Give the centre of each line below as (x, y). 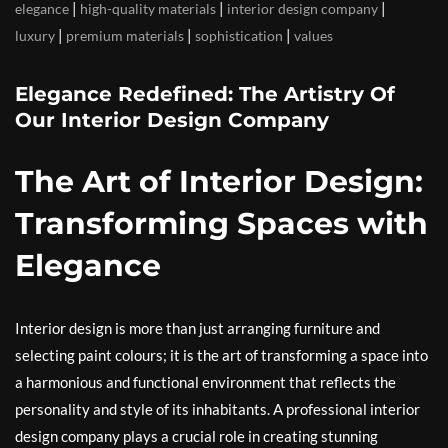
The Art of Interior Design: (219, 182)
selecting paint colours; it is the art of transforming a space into (221, 355)
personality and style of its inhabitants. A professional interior (217, 409)
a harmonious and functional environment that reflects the (205, 382)
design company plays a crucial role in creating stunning (196, 436)
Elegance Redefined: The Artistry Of (205, 94)
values (313, 36)
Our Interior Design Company (172, 120)
